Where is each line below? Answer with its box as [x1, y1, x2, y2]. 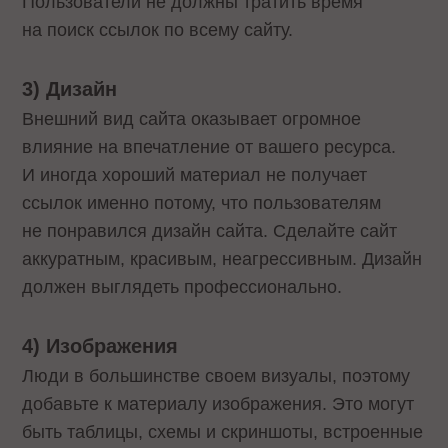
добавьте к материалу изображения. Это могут [22, 393, 415, 414]
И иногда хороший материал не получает [22, 165, 368, 186]
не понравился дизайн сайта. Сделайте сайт [22, 221, 398, 242]
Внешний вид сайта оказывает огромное [22, 109, 362, 130]
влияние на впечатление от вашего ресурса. [22, 137, 397, 158]
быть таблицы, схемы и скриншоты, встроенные [22, 421, 424, 442]
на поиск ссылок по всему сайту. [22, 20, 294, 41]
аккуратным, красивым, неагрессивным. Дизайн [22, 249, 423, 270]
